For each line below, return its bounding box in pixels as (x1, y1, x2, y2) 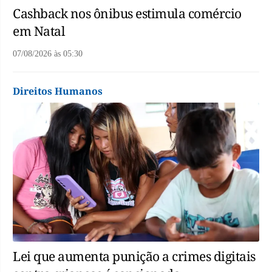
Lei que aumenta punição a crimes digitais (13, 247, 256, 265)
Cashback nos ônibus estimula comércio (13, 5, 242, 22)
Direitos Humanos (13, 84, 103, 98)
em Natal (13, 22, 65, 40)
